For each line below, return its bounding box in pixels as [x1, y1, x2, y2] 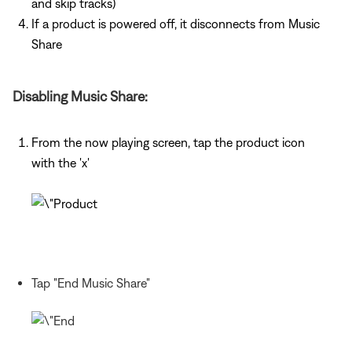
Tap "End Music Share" [31, 275, 150, 290]
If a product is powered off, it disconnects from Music [31, 16, 320, 31]
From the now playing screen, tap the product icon [31, 134, 305, 149]
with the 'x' [31, 155, 90, 170]
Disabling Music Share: [13, 87, 148, 104]
